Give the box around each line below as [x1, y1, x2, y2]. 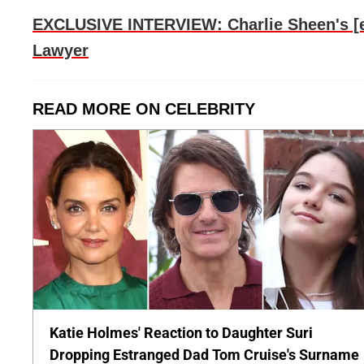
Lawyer [32, 41, 89, 59]
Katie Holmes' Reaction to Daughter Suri [50, 323, 313, 341]
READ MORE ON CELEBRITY [32, 99, 255, 118]
